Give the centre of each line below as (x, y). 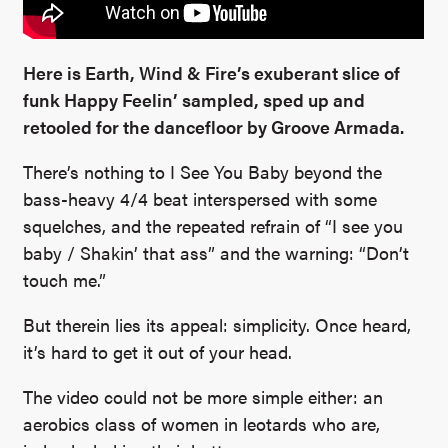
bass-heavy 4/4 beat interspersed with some (200, 198)
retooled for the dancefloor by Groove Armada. (214, 126)
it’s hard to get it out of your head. (160, 351)
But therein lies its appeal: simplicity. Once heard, (217, 324)
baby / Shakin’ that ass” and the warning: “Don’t (216, 252)
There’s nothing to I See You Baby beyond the (203, 171)
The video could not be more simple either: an (203, 396)
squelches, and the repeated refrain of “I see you (213, 225)
